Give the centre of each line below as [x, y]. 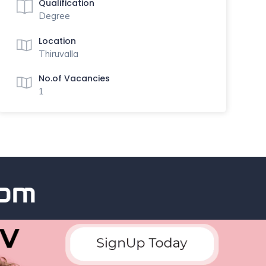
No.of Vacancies [74, 78]
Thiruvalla [58, 53]
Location [57, 41]
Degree [54, 16]
